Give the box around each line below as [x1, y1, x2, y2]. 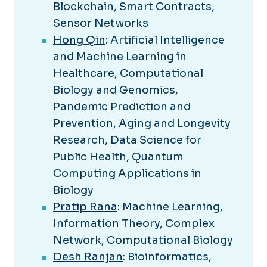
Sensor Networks [53, 17, 148, 30]
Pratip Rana [53, 200, 117, 214]
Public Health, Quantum [53, 150, 184, 164]
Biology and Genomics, [53, 83, 178, 97]
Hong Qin [53, 33, 105, 47]
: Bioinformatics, [123, 250, 212, 264]
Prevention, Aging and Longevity [53, 117, 231, 131]
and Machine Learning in [53, 50, 187, 64]
